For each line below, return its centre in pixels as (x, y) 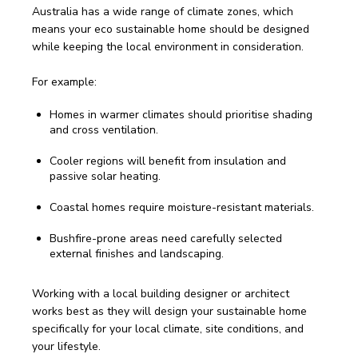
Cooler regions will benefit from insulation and (168, 161)
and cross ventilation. (104, 130)
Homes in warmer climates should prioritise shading (181, 115)
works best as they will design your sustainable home (171, 311)
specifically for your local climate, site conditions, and (169, 329)
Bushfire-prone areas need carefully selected (166, 239)
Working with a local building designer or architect (162, 294)
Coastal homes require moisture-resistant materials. (182, 207)
